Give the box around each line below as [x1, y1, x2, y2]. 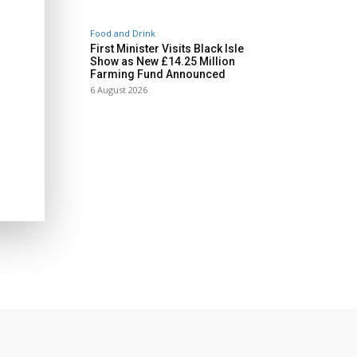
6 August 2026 [90, 84, 147, 96]
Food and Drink [90, 27, 155, 40]
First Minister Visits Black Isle [90, 42, 244, 56]
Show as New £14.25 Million [90, 55, 235, 69]
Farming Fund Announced [90, 68, 226, 81]
